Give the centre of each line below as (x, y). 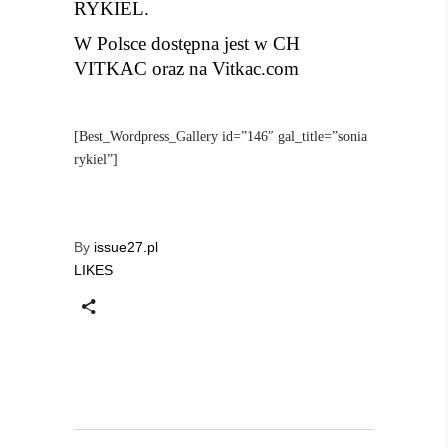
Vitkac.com (258, 69)
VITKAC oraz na (143, 69)
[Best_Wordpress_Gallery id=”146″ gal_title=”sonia (220, 137)
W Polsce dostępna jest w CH (187, 44)
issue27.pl (126, 247)
